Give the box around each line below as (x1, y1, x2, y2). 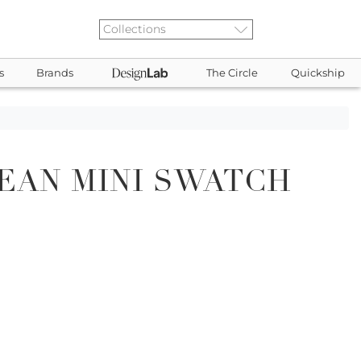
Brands (36, 67, 74, 79)
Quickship (290, 67, 345, 79)
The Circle (206, 67, 259, 79)
